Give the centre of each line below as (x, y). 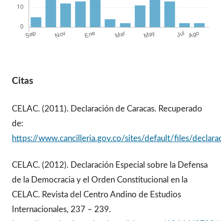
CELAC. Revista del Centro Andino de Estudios (97, 195)
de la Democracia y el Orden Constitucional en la (100, 180)
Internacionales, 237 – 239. (62, 210)
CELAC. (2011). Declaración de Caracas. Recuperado (107, 109)
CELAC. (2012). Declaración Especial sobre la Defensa (110, 165)
